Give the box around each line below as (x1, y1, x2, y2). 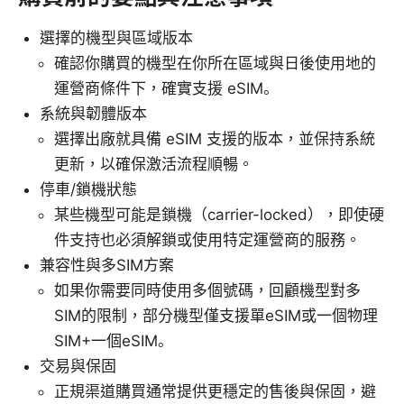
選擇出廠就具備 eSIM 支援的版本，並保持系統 (54, 129, 375, 148)
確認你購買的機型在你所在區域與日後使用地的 (54, 53, 376, 72)
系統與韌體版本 (40, 104, 147, 123)
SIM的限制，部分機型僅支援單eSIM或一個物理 (54, 306, 378, 325)
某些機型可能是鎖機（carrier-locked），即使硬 (54, 205, 384, 224)
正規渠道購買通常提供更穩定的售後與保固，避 (54, 381, 376, 400)
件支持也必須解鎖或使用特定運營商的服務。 (54, 230, 361, 249)
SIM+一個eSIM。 (54, 331, 173, 350)
